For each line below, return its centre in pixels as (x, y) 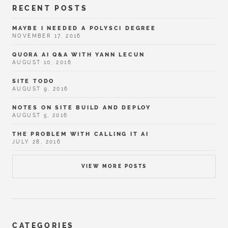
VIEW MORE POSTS (114, 166)
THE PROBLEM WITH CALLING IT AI (81, 134)
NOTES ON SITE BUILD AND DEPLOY (82, 107)
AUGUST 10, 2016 (42, 63)
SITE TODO (34, 81)
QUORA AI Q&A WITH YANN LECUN (79, 54)
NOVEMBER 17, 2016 (47, 36)
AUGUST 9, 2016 (40, 89)
